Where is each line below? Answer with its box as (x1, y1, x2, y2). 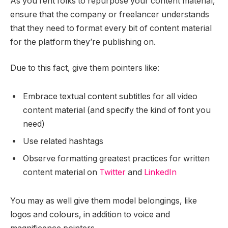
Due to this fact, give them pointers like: (10, 63, 159, 73)
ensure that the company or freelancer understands (10, 9, 209, 19)
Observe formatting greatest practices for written (23, 153, 210, 163)
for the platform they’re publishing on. (10, 37, 158, 47)
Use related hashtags (23, 136, 103, 146)
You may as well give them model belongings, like (10, 195, 197, 206)
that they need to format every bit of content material (10, 23, 212, 33)
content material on (23, 167, 99, 177)
